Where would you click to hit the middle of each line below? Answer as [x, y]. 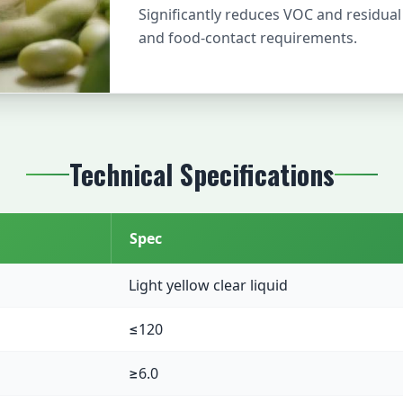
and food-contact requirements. [247, 38]
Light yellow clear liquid [208, 285]
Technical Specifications [201, 174]
